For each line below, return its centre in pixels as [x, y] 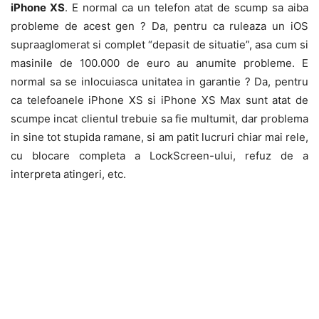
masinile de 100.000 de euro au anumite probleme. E [159, 63]
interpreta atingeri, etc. [68, 174]
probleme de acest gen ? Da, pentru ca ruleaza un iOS [159, 26]
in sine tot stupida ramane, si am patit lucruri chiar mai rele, [159, 137]
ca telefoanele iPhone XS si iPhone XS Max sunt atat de [159, 100]
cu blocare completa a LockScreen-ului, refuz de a [159, 155]
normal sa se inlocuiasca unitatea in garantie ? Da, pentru [159, 81]
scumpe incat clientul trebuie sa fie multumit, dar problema [159, 118]
